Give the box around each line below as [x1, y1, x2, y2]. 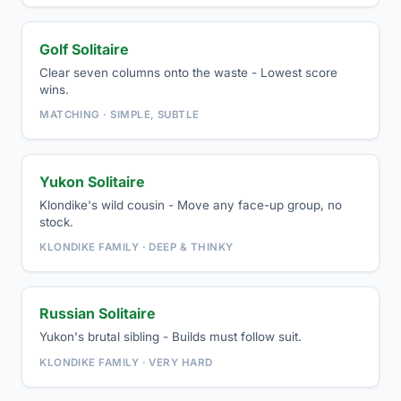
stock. [39, 214, 74, 229]
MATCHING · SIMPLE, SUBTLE [39, 108, 200, 122]
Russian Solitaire [39, 304, 157, 323]
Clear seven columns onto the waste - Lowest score [39, 64, 338, 80]
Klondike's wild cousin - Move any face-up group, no [39, 197, 343, 212]
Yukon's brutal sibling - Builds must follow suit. [39, 329, 303, 345]
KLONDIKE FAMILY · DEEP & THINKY [39, 241, 234, 254]
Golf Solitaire [39, 39, 130, 58]
